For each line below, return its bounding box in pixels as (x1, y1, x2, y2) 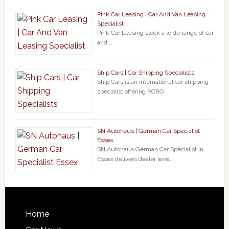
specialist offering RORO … (97, 87, 169, 95)
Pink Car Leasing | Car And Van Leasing (97, 10, 205, 18)
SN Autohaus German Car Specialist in (97, 145, 203, 153)
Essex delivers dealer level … (97, 155, 176, 163)
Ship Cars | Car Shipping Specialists (97, 68, 194, 76)
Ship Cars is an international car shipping (97, 78, 209, 85)
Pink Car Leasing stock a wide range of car (97, 29, 214, 36)
